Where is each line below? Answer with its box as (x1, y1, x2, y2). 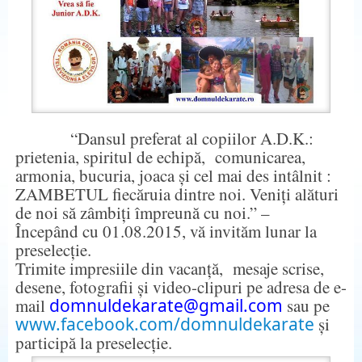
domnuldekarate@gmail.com (48, 293, 283, 317)
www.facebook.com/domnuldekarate (15, 312, 314, 335)
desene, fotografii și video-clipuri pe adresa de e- (15, 275, 347, 298)
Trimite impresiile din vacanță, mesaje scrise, (15, 256, 324, 280)
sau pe (282, 293, 330, 317)
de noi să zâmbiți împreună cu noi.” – (15, 200, 270, 224)
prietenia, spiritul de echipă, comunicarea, (15, 145, 305, 168)
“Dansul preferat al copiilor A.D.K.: (15, 126, 314, 149)
